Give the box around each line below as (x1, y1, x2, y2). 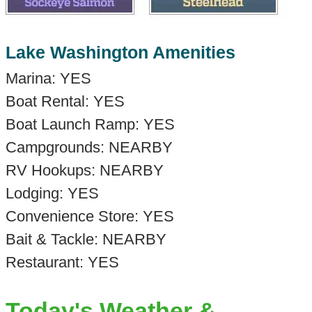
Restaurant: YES (5, 253, 119, 272)
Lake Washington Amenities (5, 43, 235, 63)
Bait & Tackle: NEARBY (5, 231, 166, 249)
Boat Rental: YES (5, 93, 125, 111)
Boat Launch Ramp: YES (5, 116, 175, 134)
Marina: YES (5, 70, 91, 88)
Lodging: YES (5, 185, 99, 203)
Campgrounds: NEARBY (5, 139, 173, 157)
